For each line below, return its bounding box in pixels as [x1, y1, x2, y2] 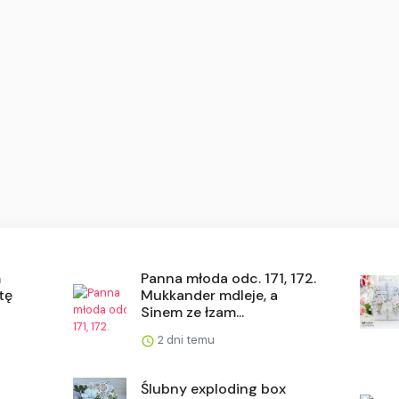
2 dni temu [155, 331, 216, 347]
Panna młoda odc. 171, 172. [141, 268, 317, 288]
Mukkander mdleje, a [141, 285, 279, 305]
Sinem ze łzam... [141, 302, 245, 322]
